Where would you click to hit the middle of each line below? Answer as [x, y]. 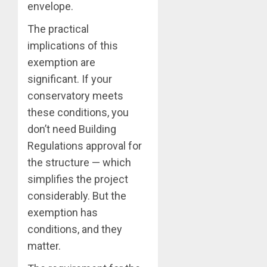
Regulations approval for [85, 146]
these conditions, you [78, 113]
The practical [58, 29]
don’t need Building [72, 129]
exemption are [61, 63]
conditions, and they [75, 229]
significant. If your [70, 79]
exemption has [63, 213]
